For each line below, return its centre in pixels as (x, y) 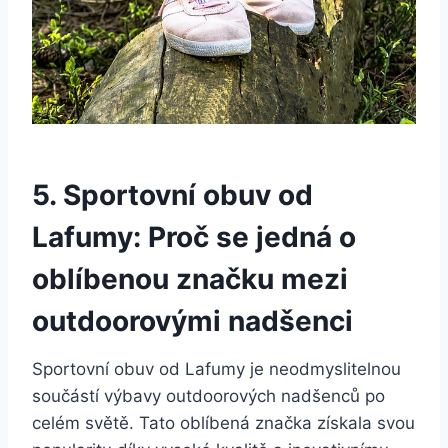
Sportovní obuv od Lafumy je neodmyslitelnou (216, 368)
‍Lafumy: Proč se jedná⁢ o (194, 236)
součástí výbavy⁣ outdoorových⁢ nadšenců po (208, 395)
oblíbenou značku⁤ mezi (190, 278)
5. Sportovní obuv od (172, 194)
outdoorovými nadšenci (192, 320)
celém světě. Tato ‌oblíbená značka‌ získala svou (223, 422)
